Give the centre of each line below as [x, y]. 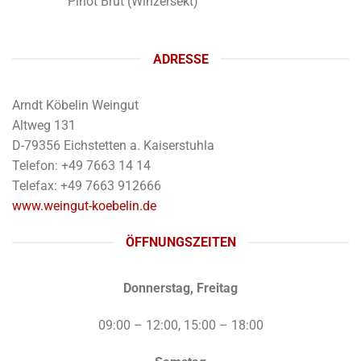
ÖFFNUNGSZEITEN [180, 243]
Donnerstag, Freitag [180, 288]
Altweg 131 [44, 125]
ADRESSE [180, 59]
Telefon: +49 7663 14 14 [81, 165]
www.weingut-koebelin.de [84, 205]
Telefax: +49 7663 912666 [87, 185]
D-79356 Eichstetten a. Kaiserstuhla [113, 145]
